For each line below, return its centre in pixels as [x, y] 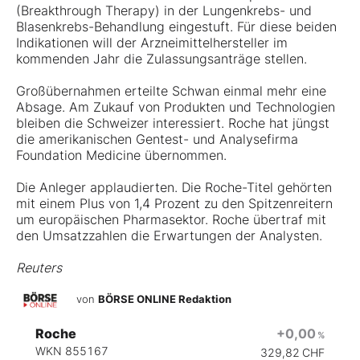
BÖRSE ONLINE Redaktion [165, 299]
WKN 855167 [72, 351]
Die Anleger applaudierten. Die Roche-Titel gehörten [174, 188]
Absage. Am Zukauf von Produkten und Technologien [176, 107]
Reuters [39, 268]
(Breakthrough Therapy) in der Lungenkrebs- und [164, 11]
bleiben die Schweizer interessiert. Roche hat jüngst [173, 123]
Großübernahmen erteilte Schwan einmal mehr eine [171, 91]
